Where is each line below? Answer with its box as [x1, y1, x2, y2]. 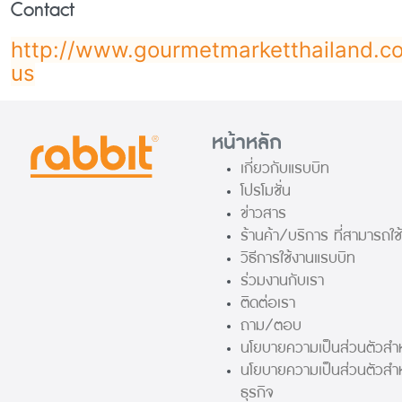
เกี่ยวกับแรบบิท [240, 155, 329, 182]
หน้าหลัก [212, 126, 282, 161]
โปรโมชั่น [240, 178, 291, 205]
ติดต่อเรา [240, 290, 295, 317]
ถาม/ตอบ [240, 312, 301, 339]
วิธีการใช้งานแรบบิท [240, 245, 355, 272]
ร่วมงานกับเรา [240, 267, 324, 294]
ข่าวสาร [240, 200, 286, 227]
